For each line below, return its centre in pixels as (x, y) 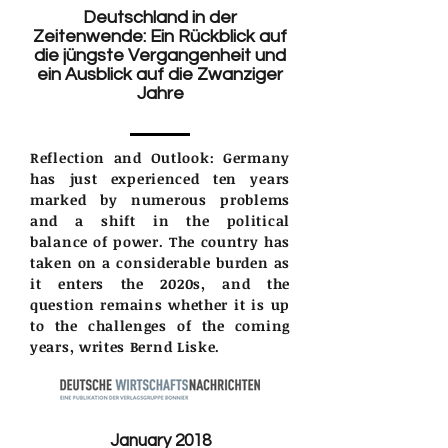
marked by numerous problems (160, 199)
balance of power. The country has (160, 241)
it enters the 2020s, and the (160, 283)
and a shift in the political (160, 220)
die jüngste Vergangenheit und (160, 55)
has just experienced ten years (160, 178)
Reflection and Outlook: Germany (160, 157)
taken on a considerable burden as (160, 262)
